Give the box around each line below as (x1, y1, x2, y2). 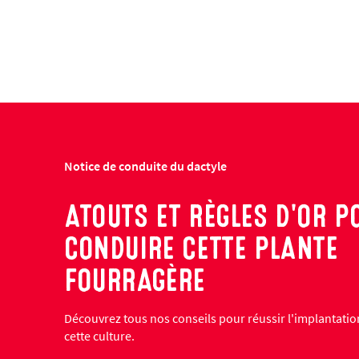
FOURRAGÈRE (64, 268, 206, 292)
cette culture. (64, 328, 135, 344)
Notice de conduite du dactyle (64, 158, 227, 174)
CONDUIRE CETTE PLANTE (64, 236, 338, 260)
